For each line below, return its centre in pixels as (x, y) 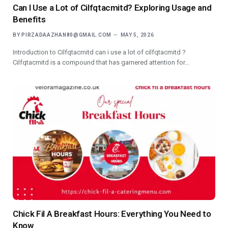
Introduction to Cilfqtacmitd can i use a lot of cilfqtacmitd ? (99, 52)
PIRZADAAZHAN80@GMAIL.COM (66, 35)
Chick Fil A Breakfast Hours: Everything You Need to (112, 213)
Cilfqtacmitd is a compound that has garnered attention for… (101, 62)
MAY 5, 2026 (137, 35)
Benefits (29, 19)
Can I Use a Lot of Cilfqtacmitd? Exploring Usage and (112, 7)
